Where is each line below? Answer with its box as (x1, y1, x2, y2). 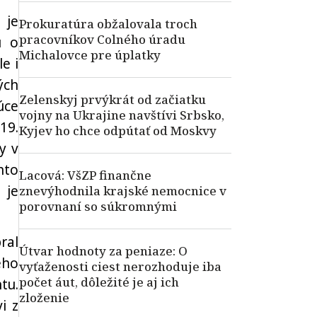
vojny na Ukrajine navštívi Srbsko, (19, 107, 224, 123)
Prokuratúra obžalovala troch (19, 16, 197, 32)
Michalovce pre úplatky (19, 47, 161, 63)
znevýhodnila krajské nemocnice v (19, 183, 226, 199)
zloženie (19, 289, 69, 306)
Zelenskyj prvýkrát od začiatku (19, 91, 206, 108)
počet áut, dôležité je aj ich (19, 274, 179, 290)
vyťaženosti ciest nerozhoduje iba (19, 258, 221, 275)
